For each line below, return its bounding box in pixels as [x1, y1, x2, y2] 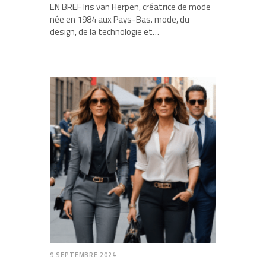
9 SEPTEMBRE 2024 [50, 250, 116, 260]
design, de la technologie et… [50, 25, 159, 39]
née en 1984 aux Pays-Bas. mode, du [50, 12, 189, 27]
